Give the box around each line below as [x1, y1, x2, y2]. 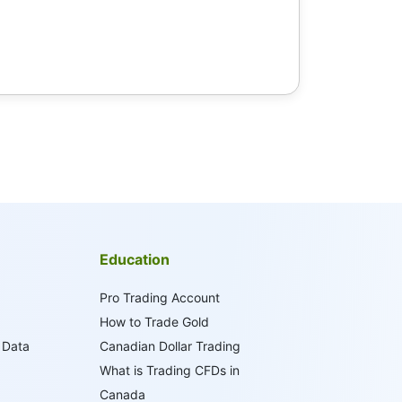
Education [99, 250, 170, 268]
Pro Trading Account [99, 290, 220, 305]
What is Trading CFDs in [99, 363, 240, 378]
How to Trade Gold [99, 314, 209, 329]
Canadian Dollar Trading [99, 338, 240, 354]
